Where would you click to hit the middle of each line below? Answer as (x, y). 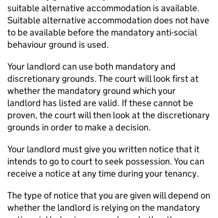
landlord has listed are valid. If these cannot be (100, 103)
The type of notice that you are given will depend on (109, 195)
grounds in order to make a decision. (79, 127)
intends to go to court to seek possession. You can (106, 161)
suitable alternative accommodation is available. (103, 8)
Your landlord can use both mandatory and (91, 66)
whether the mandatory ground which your (91, 91)
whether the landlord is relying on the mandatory (104, 208)
